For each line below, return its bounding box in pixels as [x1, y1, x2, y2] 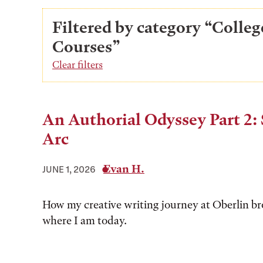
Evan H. [103, 162, 144, 176]
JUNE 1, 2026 [42, 164, 96, 174]
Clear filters [52, 59, 103, 70]
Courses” [52, 38, 120, 56]
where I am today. [42, 214, 127, 227]
